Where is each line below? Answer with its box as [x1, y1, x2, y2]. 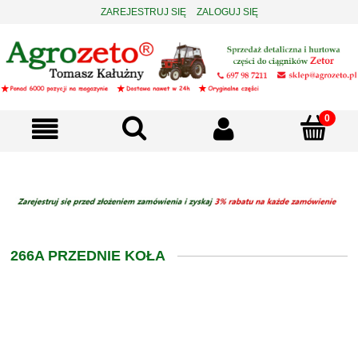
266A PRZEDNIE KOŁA [10, 248, 165, 264]
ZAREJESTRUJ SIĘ [100, 6, 186, 18]
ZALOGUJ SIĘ [196, 6, 258, 18]
